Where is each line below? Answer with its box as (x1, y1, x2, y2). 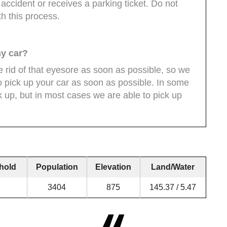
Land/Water (151, 162, 195, 171)
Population (35, 162, 78, 171)
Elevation (95, 162, 132, 171)
